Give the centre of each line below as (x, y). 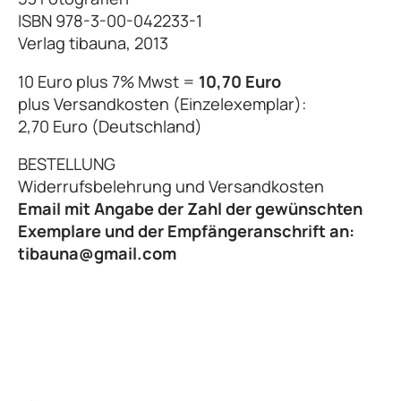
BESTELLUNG (67, 164)
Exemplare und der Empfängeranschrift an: (186, 231)
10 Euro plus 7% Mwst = (108, 81)
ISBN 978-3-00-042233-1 (110, 21)
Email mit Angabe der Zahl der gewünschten (190, 209)
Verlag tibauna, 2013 (93, 43)
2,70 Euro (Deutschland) (110, 126)
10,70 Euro (240, 81)
